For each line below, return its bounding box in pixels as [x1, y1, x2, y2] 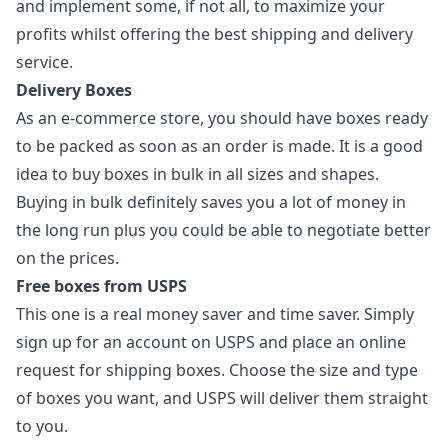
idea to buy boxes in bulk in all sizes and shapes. [16, 163, 379, 185]
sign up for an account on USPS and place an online [16, 331, 406, 353]
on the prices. [16, 247, 119, 269]
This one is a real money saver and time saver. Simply [16, 303, 414, 325]
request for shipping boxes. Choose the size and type [16, 359, 418, 381]
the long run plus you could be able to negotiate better [16, 219, 431, 241]
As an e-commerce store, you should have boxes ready [16, 107, 428, 129]
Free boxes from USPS [16, 275, 187, 297]
